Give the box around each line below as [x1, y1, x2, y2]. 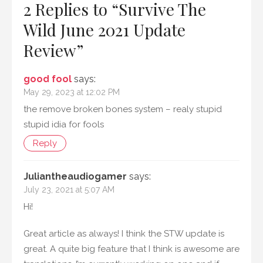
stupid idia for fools [23, 119, 104, 130]
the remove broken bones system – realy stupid [23, 104, 222, 115]
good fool [23, 73, 72, 85]
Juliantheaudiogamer [23, 171, 127, 183]
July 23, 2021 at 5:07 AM [23, 185, 114, 195]
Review [23, 39, 76, 62]
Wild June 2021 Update [23, 19, 186, 41]
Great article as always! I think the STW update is [23, 228, 224, 240]
